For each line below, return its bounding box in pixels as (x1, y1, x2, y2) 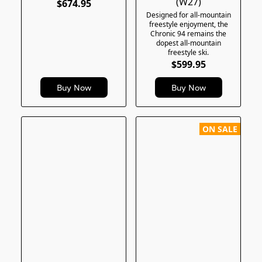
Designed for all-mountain (146, 10, 231, 20)
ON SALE (202, 123, 237, 135)
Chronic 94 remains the (150, 29, 226, 39)
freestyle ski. (168, 47, 209, 58)
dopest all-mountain (156, 38, 221, 49)
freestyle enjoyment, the (149, 19, 228, 30)
